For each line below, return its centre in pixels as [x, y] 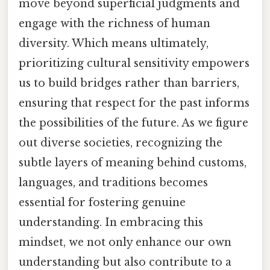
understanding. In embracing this [111, 223]
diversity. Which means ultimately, [114, 44]
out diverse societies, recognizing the [121, 143]
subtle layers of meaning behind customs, [133, 163]
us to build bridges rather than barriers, [129, 83]
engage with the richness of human [115, 24]
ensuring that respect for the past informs [134, 103]
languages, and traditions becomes [113, 183]
